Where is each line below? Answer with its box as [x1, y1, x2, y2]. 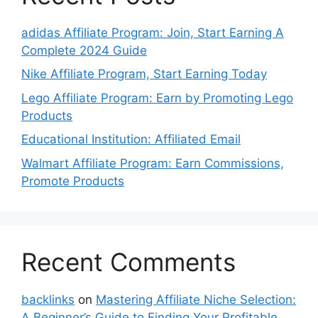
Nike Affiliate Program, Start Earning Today [21, 67, 267, 82]
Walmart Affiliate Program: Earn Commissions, [21, 155, 284, 170]
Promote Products [21, 173, 124, 188]
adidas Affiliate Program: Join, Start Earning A [21, 25, 284, 40]
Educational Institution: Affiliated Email [21, 132, 241, 147]
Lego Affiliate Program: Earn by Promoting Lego [21, 90, 293, 105]
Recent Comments [21, 246, 236, 277]
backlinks [21, 292, 75, 307]
